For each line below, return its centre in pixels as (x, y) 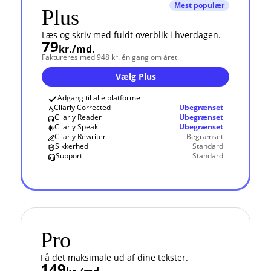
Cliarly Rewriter (80, 136)
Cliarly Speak (77, 127)
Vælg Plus (135, 77)
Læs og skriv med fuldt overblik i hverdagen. (131, 35)
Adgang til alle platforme (99, 98)
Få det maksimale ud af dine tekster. (114, 257)
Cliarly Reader (78, 117)
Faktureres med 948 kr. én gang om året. (110, 57)
